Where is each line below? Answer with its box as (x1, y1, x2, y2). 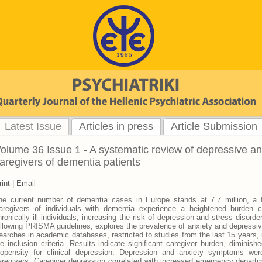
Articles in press (79, 120, 153, 132)
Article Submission (171, 120, 257, 132)
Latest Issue (5, 120, 61, 132)
